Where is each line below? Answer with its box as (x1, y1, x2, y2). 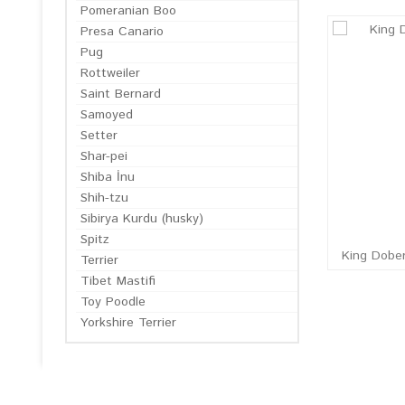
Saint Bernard (80, 85, 161, 103)
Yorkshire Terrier (80, 314, 176, 332)
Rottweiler (80, 64, 140, 82)
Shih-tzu (80, 189, 128, 207)
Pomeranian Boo (80, 2, 176, 20)
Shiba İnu (80, 168, 135, 186)
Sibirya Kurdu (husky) (80, 210, 203, 228)
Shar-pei (80, 147, 127, 165)
